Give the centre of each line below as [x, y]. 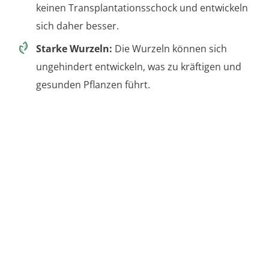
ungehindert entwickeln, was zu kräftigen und [139, 66]
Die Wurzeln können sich [170, 48]
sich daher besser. [77, 26]
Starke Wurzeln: [74, 48]
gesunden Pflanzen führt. [93, 84]
